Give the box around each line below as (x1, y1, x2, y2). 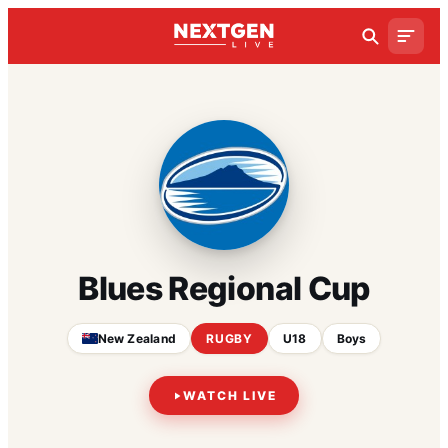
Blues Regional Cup (78, 269, 370, 308)
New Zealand (97, 331, 177, 346)
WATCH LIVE (182, 388, 278, 403)
